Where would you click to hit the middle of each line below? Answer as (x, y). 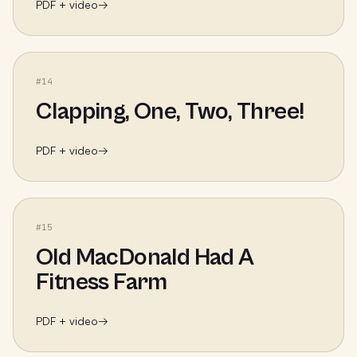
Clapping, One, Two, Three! (170, 112)
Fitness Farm (102, 282)
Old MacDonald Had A (145, 257)
